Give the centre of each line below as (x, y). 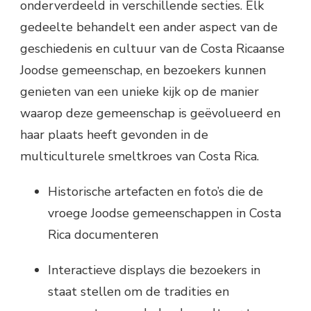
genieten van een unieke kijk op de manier (140, 91)
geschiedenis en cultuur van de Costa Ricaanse (152, 48)
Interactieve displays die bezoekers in (154, 270)
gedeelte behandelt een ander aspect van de (149, 27)
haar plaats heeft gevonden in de (114, 134)
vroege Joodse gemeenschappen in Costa (165, 213)
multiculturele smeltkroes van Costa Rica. (140, 156)
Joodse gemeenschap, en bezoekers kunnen (143, 70)
